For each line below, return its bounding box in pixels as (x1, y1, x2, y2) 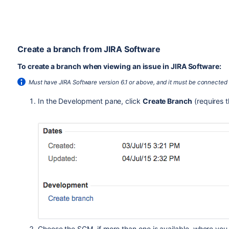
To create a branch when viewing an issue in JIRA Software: (17, 62, 221, 71)
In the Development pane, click (37, 96, 143, 105)
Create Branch (142, 96, 192, 105)
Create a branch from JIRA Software (17, 44, 161, 54)
